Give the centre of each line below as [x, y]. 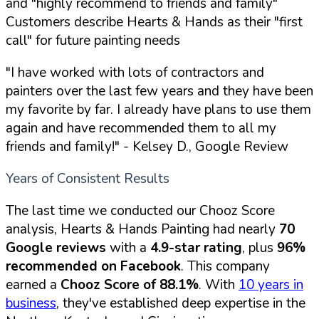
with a [128, 247]
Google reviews [56, 247]
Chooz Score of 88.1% [130, 284]
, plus [260, 247]
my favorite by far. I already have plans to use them [158, 109]
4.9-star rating [196, 247]
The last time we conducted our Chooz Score [140, 210]
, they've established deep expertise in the [181, 303]
